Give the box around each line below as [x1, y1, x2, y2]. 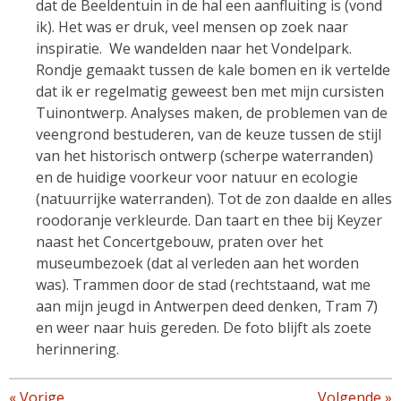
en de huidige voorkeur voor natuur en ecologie [36, 166, 358, 187]
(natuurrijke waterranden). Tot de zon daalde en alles [36, 188, 392, 209]
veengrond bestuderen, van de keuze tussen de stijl [36, 124, 381, 144]
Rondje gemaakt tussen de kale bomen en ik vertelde [36, 59, 390, 80]
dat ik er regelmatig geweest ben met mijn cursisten [36, 81, 384, 101]
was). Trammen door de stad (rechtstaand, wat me [36, 274, 371, 294]
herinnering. [36, 338, 126, 359]
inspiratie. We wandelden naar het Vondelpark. [36, 38, 352, 58]
